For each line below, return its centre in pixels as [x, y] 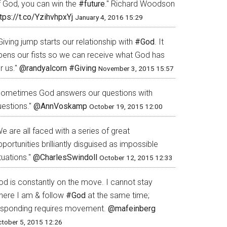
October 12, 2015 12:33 [136, 158]
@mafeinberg [132, 209]
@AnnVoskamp [60, 106]
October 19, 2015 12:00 [126, 106]
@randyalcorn [43, 68]
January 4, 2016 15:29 [109, 17]
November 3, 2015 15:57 [136, 68]
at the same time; [118, 195]
